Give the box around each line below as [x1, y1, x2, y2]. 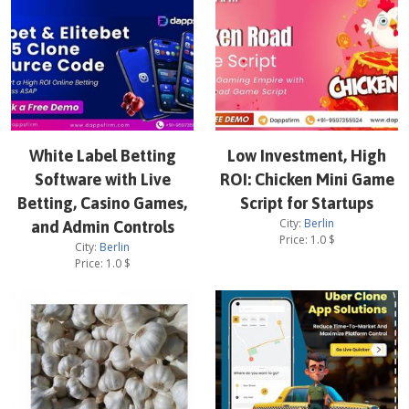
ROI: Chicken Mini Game [219, 170, 394, 189]
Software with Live [34, 170, 171, 189]
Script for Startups [240, 194, 373, 213]
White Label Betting [28, 146, 176, 165]
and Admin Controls [30, 217, 174, 236]
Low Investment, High [227, 146, 386, 165]
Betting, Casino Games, [17, 194, 187, 213]
